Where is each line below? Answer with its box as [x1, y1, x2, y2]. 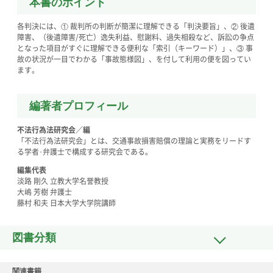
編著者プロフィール [29, 100, 128, 113]
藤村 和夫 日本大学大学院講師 [17, 197, 116, 209]
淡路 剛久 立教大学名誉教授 [17, 175, 108, 187]
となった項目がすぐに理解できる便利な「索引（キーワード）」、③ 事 [17, 43, 253, 54]
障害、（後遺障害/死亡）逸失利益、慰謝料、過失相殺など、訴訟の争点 [17, 32, 254, 43]
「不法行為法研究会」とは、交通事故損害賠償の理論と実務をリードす [17, 135, 251, 147]
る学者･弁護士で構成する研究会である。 [17, 146, 152, 158]
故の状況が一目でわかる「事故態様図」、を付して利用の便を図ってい [17, 54, 251, 65]
